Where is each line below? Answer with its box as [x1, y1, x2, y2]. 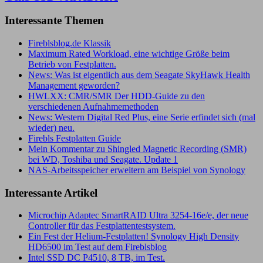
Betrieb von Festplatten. [28, 59, 116, 70]
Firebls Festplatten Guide [28, 133, 121, 144]
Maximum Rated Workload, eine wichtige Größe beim [28, 49, 230, 59]
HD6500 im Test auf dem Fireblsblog [28, 242, 167, 252]
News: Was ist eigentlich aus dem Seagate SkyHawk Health [28, 70, 250, 80]
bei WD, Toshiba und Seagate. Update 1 [28, 154, 178, 165]
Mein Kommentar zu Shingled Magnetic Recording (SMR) [28, 144, 247, 154]
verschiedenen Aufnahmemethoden [28, 102, 159, 112]
